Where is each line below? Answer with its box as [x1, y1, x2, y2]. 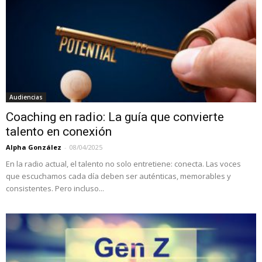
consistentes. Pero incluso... [6, 183, 104, 194]
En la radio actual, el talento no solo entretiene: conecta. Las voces [6, 158, 241, 170]
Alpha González [6, 143, 61, 152]
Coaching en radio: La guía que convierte [6, 110, 224, 125]
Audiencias [9, 93, 43, 102]
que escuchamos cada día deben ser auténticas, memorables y [6, 171, 231, 182]
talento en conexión [6, 125, 112, 139]
